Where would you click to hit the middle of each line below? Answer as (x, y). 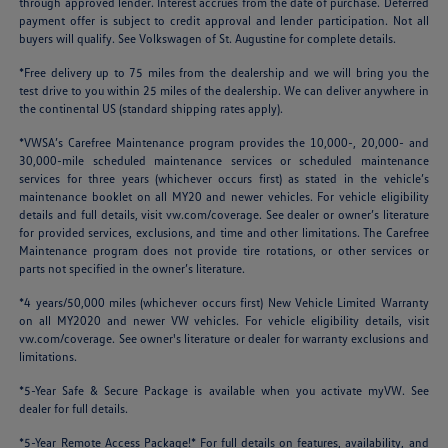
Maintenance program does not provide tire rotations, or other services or (224, 250)
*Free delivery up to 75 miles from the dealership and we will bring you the (224, 72)
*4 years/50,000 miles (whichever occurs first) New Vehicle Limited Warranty (224, 302)
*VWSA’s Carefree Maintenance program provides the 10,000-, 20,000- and (224, 142)
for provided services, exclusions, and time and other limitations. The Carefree (224, 232)
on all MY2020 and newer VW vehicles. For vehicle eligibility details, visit (224, 320)
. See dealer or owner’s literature (344, 214)
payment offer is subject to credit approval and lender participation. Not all (224, 20)
